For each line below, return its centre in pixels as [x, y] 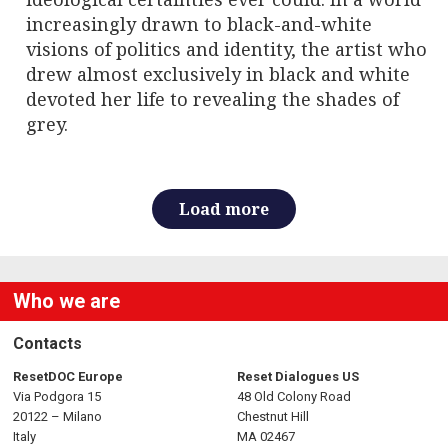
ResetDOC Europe [68, 376]
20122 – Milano [57, 416]
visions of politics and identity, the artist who [226, 48]
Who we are [66, 300]
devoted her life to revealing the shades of [212, 98]
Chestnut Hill [273, 416]
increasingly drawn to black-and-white [199, 23]
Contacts [47, 343]
